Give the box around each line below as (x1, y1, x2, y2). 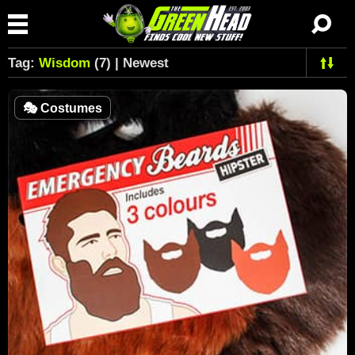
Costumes (37, 101, 102, 115)
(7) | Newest (90, 55, 169, 71)
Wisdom (39, 55, 90, 71)
